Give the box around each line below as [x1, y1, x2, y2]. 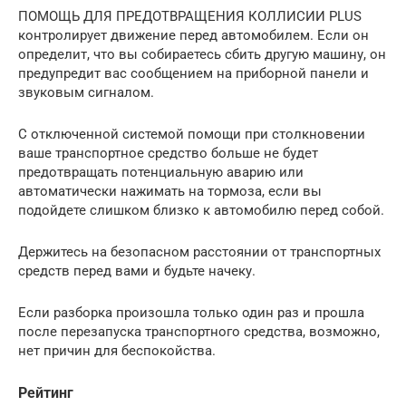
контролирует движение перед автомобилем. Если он [18, 26, 369, 43]
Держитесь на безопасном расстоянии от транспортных [18, 243, 381, 260]
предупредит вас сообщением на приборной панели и [18, 64, 369, 82]
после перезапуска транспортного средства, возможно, [18, 323, 380, 340]
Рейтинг [18, 383, 73, 401]
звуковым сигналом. [18, 83, 154, 101]
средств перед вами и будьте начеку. [18, 262, 256, 279]
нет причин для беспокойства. [18, 342, 216, 359]
